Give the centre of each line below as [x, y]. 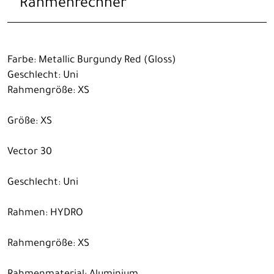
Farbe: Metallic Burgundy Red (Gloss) [92, 60]
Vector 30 [30, 152]
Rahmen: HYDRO [45, 213]
